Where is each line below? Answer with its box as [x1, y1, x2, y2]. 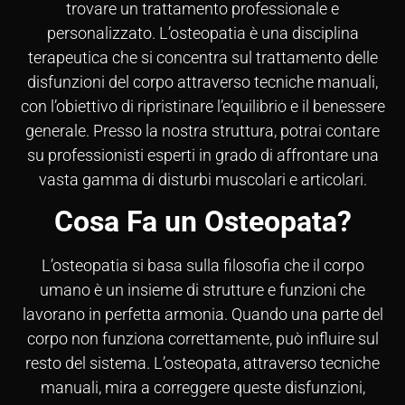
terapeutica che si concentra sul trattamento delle [27, 48, 378, 67]
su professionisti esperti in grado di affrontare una [26, 146, 379, 165]
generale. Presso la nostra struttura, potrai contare [25, 121, 380, 140]
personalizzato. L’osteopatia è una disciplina [46, 24, 359, 42]
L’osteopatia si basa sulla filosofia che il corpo [41, 256, 364, 276]
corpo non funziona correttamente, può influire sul [26, 329, 379, 349]
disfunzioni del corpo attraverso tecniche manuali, [27, 72, 378, 91]
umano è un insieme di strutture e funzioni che [40, 280, 365, 300]
